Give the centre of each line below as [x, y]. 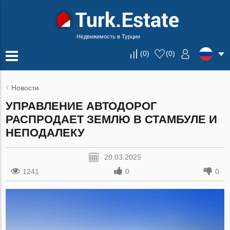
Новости [25, 88]
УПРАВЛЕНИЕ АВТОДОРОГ [81, 106]
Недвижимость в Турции [108, 36]
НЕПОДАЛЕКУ [45, 133]
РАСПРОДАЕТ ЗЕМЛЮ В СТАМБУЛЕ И [112, 119]
